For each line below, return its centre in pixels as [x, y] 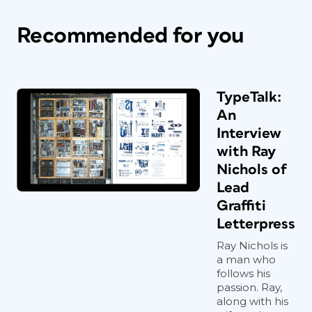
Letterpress [256, 224]
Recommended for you [131, 36]
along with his [252, 301]
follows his [243, 273]
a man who [246, 259]
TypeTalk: [249, 97]
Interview [249, 133]
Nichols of [252, 169]
